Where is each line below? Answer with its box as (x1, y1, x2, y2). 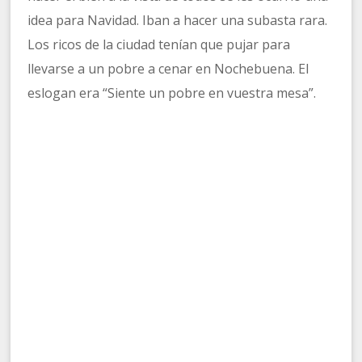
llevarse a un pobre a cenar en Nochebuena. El (27, 60, 309, 78)
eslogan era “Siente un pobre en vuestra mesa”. (27, 84, 317, 103)
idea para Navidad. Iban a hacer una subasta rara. (27, 11, 328, 30)
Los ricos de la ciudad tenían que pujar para (27, 36, 291, 54)
